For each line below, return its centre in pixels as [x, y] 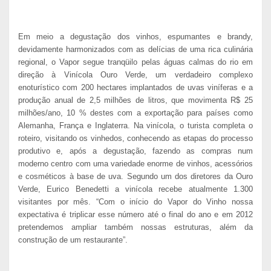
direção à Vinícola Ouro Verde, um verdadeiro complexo [135, 75]
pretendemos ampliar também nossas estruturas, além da [135, 227]
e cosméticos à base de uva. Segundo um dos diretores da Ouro [135, 177]
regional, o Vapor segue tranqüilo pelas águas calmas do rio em [135, 62]
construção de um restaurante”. [73, 240]
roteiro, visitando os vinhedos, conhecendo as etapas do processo [135, 139]
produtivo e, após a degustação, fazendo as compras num [135, 151]
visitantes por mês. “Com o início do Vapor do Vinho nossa [135, 202]
